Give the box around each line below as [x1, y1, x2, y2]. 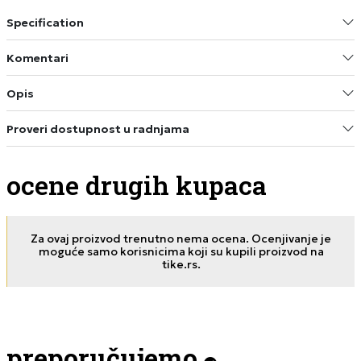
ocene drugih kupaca [6, 168, 267, 203]
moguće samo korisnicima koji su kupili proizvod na [38, 244, 324, 259]
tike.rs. [161, 257, 201, 272]
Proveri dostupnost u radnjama [6, 121, 189, 136]
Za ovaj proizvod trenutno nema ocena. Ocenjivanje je [31, 231, 331, 247]
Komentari [6, 50, 68, 65]
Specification [6, 15, 84, 30]
